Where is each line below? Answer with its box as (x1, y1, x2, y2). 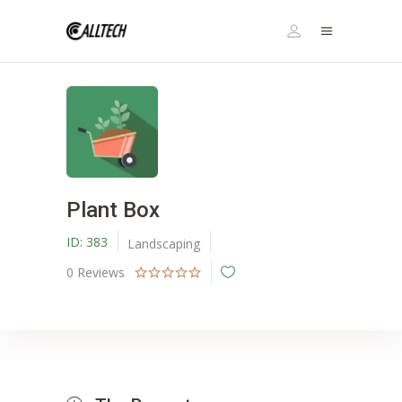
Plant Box (66, 197, 160, 223)
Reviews (77, 264, 128, 281)
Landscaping (127, 234, 200, 252)
